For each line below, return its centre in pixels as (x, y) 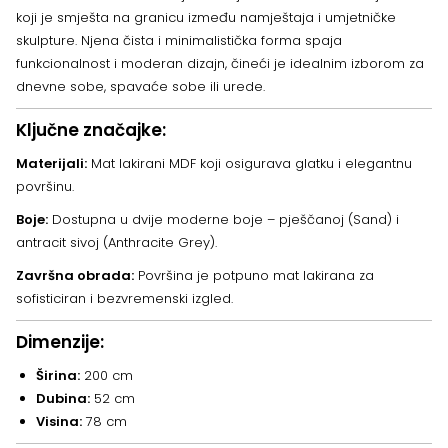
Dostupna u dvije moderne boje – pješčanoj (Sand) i (223, 220)
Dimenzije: (60, 342)
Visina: (59, 422)
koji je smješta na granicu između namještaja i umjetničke (206, 18)
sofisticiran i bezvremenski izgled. (124, 299)
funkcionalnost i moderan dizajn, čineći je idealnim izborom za (220, 64)
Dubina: (63, 399)
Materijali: (51, 164)
